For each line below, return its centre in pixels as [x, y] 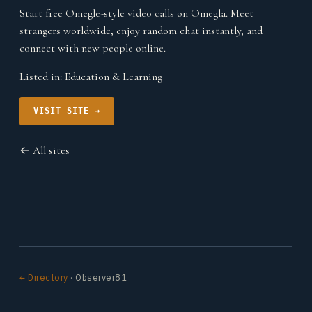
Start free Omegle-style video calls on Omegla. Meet [136, 13]
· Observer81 [97, 277]
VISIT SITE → [67, 111]
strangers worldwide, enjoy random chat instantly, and [141, 31]
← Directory [44, 277]
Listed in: [42, 77]
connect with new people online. [93, 48]
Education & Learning [114, 77]
